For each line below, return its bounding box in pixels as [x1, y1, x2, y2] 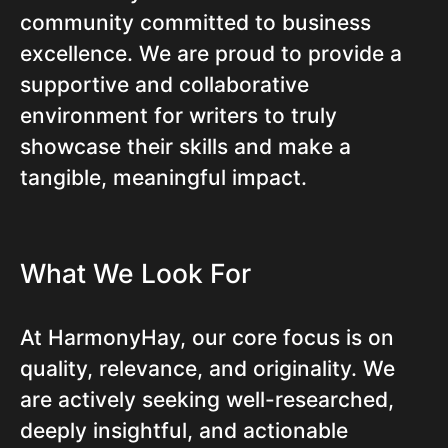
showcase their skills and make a [20, 134, 351, 160]
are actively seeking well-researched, [20, 387, 394, 413]
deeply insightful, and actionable [20, 418, 348, 444]
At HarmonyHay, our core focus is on [20, 325, 394, 351]
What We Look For [20, 257, 251, 290]
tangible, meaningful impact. [20, 165, 307, 191]
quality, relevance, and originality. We [20, 356, 395, 382]
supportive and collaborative [20, 72, 309, 98]
